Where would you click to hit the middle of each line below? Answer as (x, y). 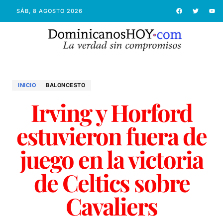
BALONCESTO (65, 85)
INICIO (27, 85)
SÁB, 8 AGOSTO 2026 (49, 11)
